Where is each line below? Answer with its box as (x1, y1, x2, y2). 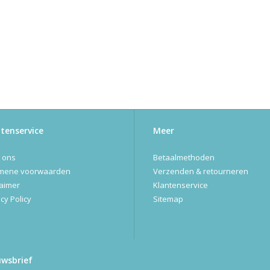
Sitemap (153, 193, 183, 205)
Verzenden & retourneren (153, 166, 248, 177)
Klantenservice (153, 180, 208, 191)
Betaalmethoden (153, 152, 215, 163)
